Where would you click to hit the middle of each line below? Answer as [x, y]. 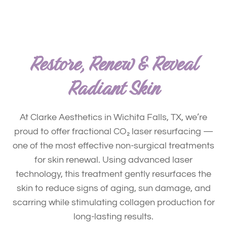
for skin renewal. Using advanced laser [113, 160]
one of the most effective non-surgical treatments [113, 146]
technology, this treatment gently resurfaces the [113, 174]
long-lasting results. [113, 217]
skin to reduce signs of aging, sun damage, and [113, 188]
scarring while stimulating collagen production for [113, 203]
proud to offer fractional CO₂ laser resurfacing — [113, 132]
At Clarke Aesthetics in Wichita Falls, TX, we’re [113, 118]
